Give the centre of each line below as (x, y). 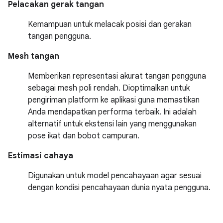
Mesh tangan (34, 56)
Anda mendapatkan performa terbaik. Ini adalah (112, 112)
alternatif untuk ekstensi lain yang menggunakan (112, 124)
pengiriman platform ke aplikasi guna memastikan (114, 100)
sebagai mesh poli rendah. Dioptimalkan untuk (109, 88)
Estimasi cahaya (41, 156)
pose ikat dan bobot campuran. (84, 136)
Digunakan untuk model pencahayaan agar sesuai (115, 176)
